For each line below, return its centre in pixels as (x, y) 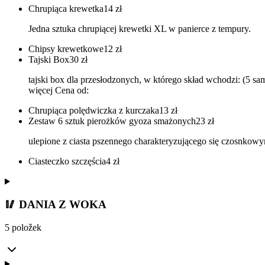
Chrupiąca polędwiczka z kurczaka (94, 111)
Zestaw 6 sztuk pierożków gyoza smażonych (112, 121)
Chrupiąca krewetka (66, 9)
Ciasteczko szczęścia (67, 161)
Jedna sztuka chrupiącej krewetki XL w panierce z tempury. (140, 29)
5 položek (23, 227)
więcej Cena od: (59, 91)
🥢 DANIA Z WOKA (56, 204)
